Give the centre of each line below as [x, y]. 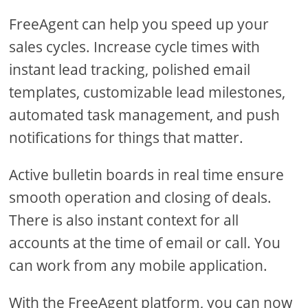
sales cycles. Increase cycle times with [135, 47]
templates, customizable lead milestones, [147, 92]
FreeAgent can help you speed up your [139, 24]
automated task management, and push [145, 115]
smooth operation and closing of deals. [141, 198]
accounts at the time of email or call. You [145, 243]
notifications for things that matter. [126, 138]
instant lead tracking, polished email [130, 70]
